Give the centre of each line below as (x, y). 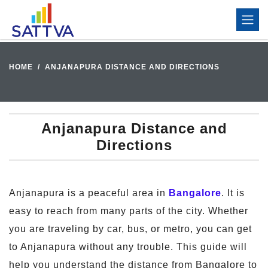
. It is (233, 193)
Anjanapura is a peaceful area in (89, 193)
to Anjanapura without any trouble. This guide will (128, 247)
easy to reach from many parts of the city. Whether (129, 211)
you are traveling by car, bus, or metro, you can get (130, 229)
